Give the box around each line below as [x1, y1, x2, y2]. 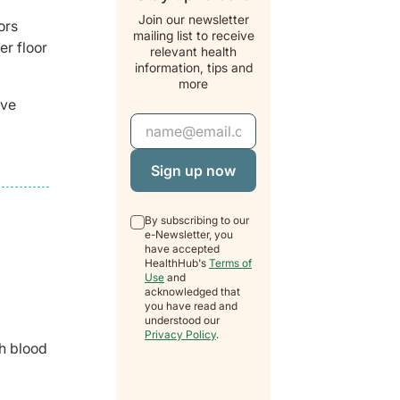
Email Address [129, 114, 228, 133]
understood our [145, 313, 220, 328]
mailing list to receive [132, 28, 254, 44]
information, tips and [134, 60, 253, 76]
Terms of [209, 256, 252, 271]
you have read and [145, 299, 237, 313]
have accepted [145, 242, 220, 256]
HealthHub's [145, 256, 209, 271]
